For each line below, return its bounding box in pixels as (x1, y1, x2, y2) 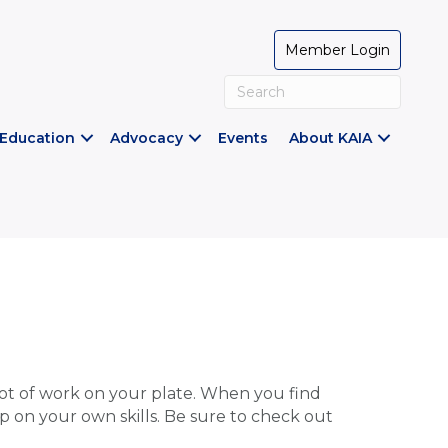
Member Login (285, 41, 390, 59)
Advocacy (110, 129, 183, 147)
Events (218, 129, 268, 147)
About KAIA (289, 129, 372, 147)
